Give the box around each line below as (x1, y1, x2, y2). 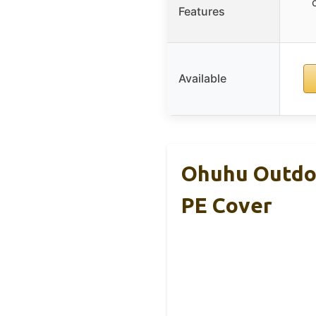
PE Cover (181, 193, 272, 217)
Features (178, 4, 225, 18)
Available (178, 71, 226, 85)
